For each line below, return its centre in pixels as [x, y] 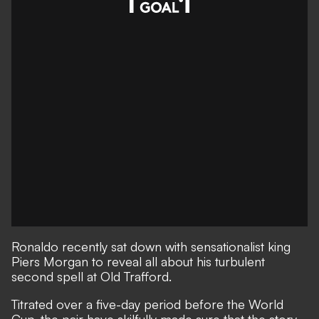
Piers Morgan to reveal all [84, 261]
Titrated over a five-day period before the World [147, 304]
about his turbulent [211, 261]
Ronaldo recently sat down [88, 246]
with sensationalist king [228, 246]
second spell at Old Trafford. [91, 276]
